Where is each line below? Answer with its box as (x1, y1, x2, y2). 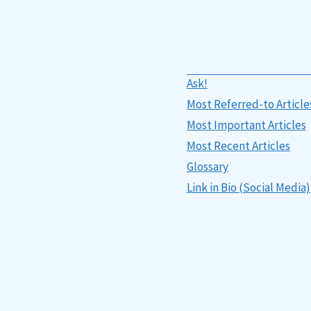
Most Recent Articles (186, 138, 290, 153)
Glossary (186, 159, 228, 174)
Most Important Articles (186, 117, 306, 133)
